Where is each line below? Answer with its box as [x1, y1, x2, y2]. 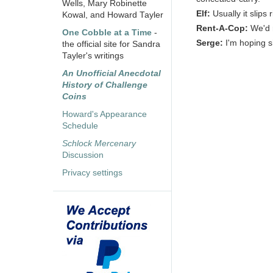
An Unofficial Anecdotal [62, 69, 161, 79]
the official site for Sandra [62, 40, 160, 49]
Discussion [62, 151, 104, 160]
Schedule [62, 121, 98, 131]
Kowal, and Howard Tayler [62, 10, 163, 20]
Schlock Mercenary [62, 139, 136, 149]
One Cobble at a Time [62, 28, 152, 38]
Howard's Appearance [62, 110, 147, 119]
